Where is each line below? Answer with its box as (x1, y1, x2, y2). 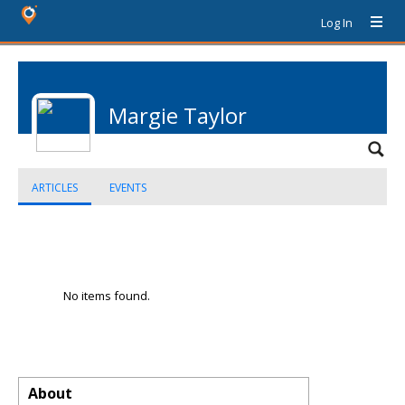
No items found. (63, 287, 150, 304)
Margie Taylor (108, 100, 247, 130)
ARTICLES (32, 180, 78, 195)
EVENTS (109, 180, 146, 195)
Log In (321, 14, 353, 31)
